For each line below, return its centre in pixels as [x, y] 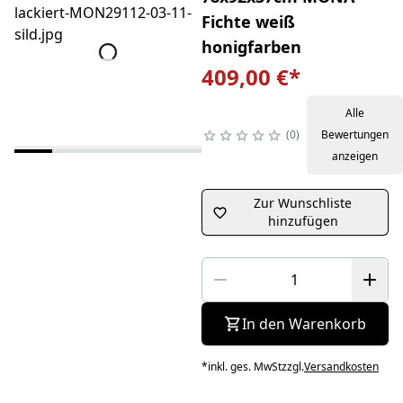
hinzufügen [303, 221]
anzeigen [354, 156]
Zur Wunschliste [303, 203]
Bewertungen [354, 134]
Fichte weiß [248, 22]
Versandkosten [341, 367]
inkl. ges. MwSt [244, 367]
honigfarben [251, 47]
